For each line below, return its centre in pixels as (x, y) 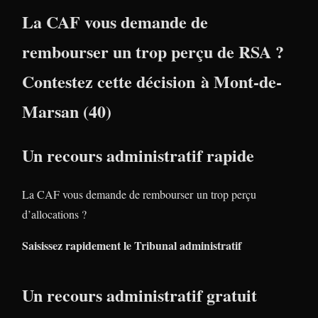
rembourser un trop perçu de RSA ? (153, 51)
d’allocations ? (54, 214)
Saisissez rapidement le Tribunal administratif (132, 245)
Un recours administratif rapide (138, 155)
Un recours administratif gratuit (139, 295)
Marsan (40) (67, 111)
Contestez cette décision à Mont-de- (152, 81)
